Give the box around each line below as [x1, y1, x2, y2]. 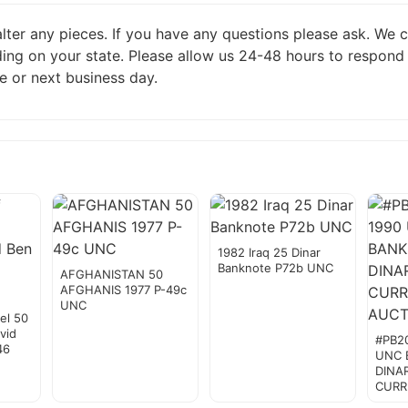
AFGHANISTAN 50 [59, 267, 163, 282]
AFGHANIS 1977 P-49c [59, 282, 187, 298]
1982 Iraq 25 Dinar [217, 245, 321, 260]
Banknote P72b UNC [217, 260, 333, 276]
